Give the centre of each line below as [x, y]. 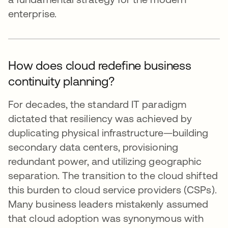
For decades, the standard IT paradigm [97, 104]
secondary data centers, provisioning [93, 147]
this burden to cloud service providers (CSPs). [112, 189]
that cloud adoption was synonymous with [106, 218]
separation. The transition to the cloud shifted [113, 175]
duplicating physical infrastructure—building [108, 132]
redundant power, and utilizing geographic [105, 161]
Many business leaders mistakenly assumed [108, 204]
